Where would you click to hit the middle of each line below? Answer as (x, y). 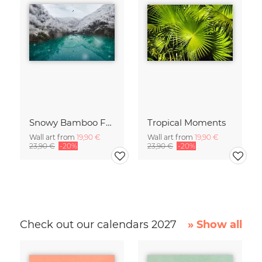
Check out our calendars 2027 (100, 224)
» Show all (215, 224)
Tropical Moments (187, 122)
